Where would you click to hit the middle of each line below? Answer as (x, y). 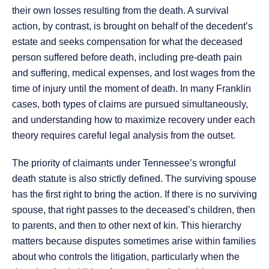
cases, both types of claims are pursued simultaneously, (130, 104)
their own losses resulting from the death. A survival (120, 11)
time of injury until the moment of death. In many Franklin (131, 89)
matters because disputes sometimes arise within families (134, 241)
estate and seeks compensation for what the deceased (127, 42)
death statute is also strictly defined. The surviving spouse (134, 179)
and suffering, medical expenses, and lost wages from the (134, 73)
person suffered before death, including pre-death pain (127, 58)
